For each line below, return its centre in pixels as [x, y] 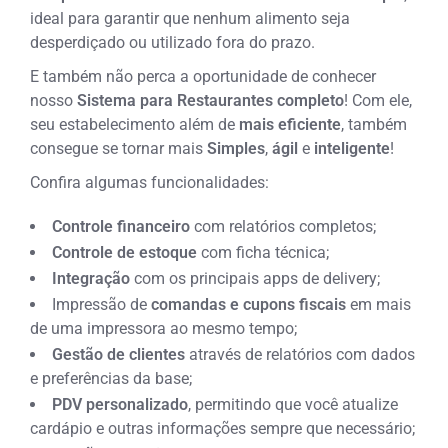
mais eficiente [290, 124]
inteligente [350, 148]
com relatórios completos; [283, 226]
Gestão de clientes [119, 354]
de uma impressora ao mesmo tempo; [164, 328]
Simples [236, 148]
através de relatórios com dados [300, 354]
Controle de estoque [127, 252]
